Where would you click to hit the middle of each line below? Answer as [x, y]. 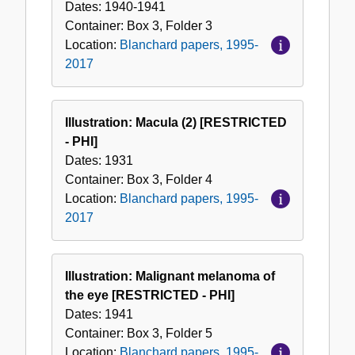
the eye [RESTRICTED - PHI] [150, 296]
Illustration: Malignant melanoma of [170, 277]
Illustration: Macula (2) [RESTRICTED [176, 123]
